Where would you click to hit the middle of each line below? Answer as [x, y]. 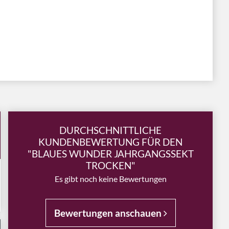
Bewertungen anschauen [109, 213]
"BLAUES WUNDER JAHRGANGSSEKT [110, 154]
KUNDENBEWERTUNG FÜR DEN [110, 142]
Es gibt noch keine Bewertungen [110, 179]
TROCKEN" [110, 165]
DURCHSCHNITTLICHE [110, 130]
